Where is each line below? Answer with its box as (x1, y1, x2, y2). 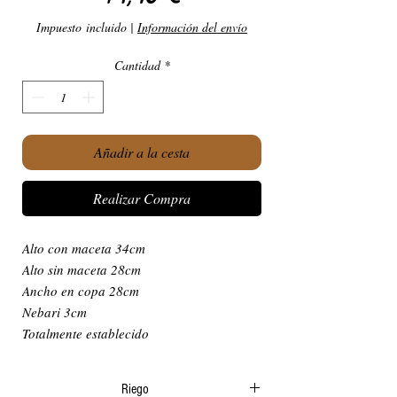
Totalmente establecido (22, 324, 149, 342)
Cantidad (113, 57, 160, 74)
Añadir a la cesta (94, 143, 190, 161)
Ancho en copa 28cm (22, 282, 139, 300)
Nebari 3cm (22, 303, 87, 321)
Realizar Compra (93, 189, 191, 207)
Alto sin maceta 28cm (22, 261, 141, 278)
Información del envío (137, 19, 247, 35)
